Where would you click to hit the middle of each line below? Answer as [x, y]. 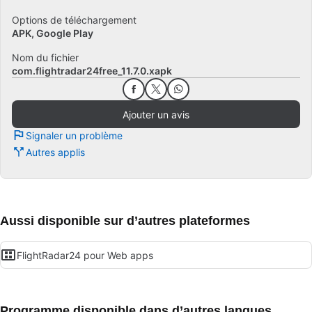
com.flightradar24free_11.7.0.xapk [92, 71]
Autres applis [55, 152]
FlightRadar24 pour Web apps [85, 255]
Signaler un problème [74, 135]
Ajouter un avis [156, 114]
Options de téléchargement [74, 20]
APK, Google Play [53, 33]
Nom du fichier [45, 57]
